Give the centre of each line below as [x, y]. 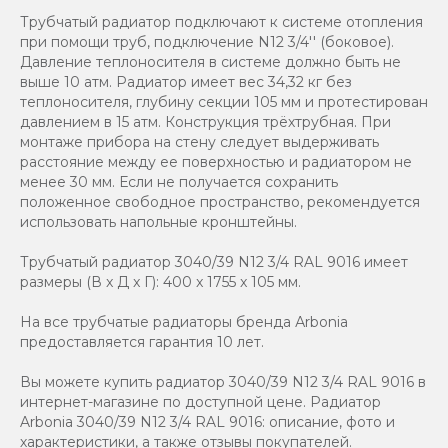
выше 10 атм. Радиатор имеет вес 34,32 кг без [186, 81]
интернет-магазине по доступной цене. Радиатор [200, 401]
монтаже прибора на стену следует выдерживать [199, 141]
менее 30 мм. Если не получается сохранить [179, 181]
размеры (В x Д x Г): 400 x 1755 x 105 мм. [160, 281]
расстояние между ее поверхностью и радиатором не [216, 161]
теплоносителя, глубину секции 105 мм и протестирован [224, 101]
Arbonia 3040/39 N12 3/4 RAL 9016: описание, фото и [207, 421]
